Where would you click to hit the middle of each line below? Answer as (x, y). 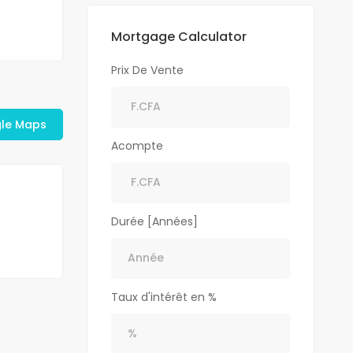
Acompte (137, 145)
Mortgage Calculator (179, 36)
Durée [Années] (155, 221)
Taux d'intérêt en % (164, 297)
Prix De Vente (148, 70)
